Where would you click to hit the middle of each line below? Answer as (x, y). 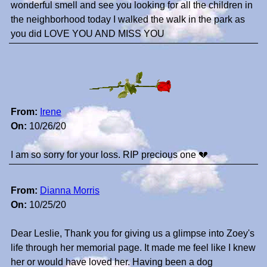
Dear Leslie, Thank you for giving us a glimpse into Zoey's (133, 234)
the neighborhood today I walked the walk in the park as (128, 20)
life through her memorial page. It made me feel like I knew (133, 248)
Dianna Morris (70, 191)
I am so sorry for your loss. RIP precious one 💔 (109, 155)
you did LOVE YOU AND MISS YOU (88, 34)
